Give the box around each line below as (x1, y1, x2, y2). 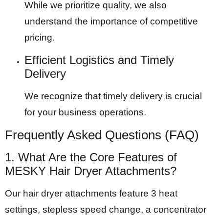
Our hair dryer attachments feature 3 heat (5, 188, 177, 199)
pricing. (24, 32, 55, 43)
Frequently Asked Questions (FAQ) (5, 128, 199, 143)
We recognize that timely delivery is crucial (24, 90, 202, 101)
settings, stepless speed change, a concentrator (5, 204, 206, 215)
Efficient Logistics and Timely (24, 53, 174, 66)
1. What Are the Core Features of (5, 151, 177, 164)
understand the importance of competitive (24, 16, 198, 27)
